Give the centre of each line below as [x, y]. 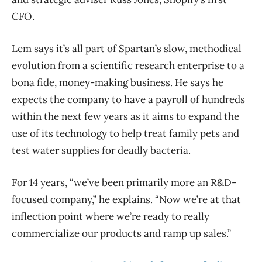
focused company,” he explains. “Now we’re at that [126, 200]
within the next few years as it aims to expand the [125, 117]
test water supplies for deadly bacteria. [102, 151]
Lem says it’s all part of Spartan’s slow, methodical [127, 49]
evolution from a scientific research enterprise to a [128, 66]
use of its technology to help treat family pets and [125, 134]
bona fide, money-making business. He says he [118, 83]
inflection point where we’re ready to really [111, 217]
